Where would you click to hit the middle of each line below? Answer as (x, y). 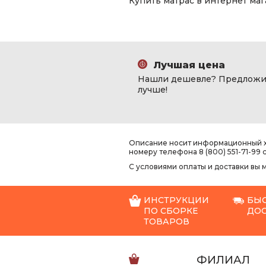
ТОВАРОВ (167, 221)
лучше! (153, 90)
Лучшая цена (188, 65)
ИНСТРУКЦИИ (176, 200)
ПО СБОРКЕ (171, 211)
